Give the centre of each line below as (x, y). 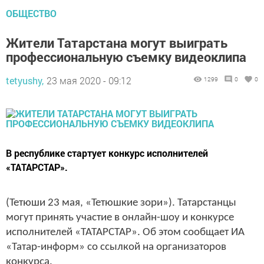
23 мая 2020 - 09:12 (89, 80)
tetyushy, (25, 80)
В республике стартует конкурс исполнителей (107, 153)
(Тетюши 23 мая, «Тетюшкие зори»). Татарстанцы (121, 203)
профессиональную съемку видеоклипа (126, 57)
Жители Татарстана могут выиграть (117, 42)
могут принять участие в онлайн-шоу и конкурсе (120, 217)
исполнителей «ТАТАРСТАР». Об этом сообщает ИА (125, 232)
